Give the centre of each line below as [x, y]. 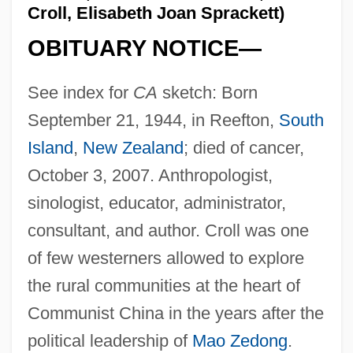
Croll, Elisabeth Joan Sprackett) [156, 13]
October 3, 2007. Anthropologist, [150, 176]
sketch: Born [207, 93]
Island [50, 148]
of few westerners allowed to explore [165, 258]
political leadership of [110, 341]
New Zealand [133, 148]
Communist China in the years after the [175, 314]
